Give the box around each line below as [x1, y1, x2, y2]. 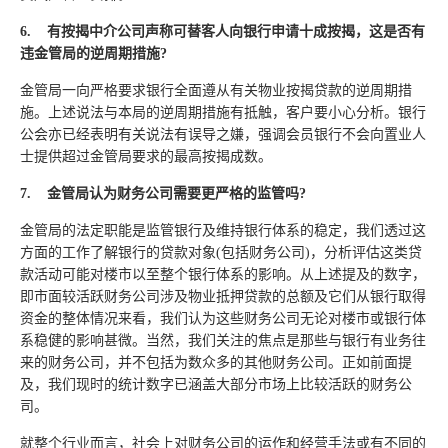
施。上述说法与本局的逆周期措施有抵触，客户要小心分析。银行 [20, 105, 426, 120]
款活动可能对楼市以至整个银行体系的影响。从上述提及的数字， [20, 267, 426, 282]
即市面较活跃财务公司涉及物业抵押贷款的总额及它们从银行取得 [20, 289, 426, 304]
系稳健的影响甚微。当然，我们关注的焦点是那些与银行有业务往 [20, 333, 426, 348]
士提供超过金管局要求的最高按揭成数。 [20, 149, 280, 164]
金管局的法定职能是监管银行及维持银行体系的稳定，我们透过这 [20, 223, 426, 238]
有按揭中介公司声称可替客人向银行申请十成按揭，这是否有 [47, 24, 425, 39]
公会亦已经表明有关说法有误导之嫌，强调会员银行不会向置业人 [20, 127, 426, 142]
